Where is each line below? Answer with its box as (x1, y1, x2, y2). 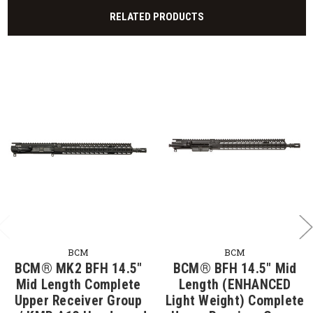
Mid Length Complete (15, 276, 141, 293)
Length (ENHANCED (178, 276, 291, 293)
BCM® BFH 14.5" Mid (173, 260, 297, 277)
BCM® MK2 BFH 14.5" (14, 260, 143, 277)
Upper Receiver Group (14, 292, 143, 309)
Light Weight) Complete (165, 292, 305, 309)
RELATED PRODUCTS (109, 10, 204, 24)
